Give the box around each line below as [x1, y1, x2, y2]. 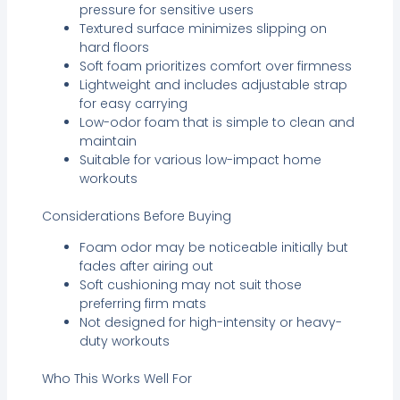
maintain [79, 131, 137, 150]
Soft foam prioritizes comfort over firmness [79, 56, 352, 75]
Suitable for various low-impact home [79, 150, 321, 169]
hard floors [79, 37, 149, 56]
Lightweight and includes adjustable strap [79, 75, 347, 94]
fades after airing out [79, 256, 213, 275]
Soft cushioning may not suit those [79, 275, 302, 294]
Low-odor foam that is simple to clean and [79, 112, 354, 131]
